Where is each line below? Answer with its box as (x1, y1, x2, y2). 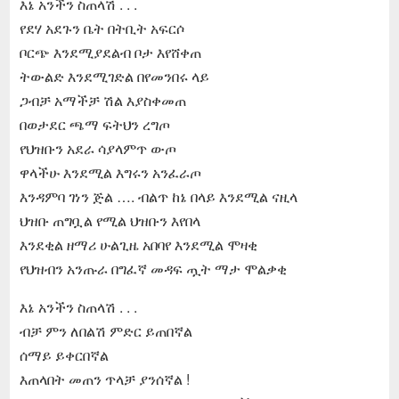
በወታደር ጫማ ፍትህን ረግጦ (19, 113, 170, 134)
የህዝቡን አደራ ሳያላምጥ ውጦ (19, 137, 176, 159)
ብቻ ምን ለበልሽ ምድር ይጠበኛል (19, 320, 192, 341)
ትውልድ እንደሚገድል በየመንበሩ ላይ (19, 65, 209, 86)
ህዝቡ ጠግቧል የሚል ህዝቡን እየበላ (19, 209, 200, 231)
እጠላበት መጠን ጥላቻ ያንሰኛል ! (19, 368, 190, 389)
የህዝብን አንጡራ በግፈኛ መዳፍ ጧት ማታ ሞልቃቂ (19, 257, 287, 279)
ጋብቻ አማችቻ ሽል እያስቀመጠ (19, 89, 186, 110)
